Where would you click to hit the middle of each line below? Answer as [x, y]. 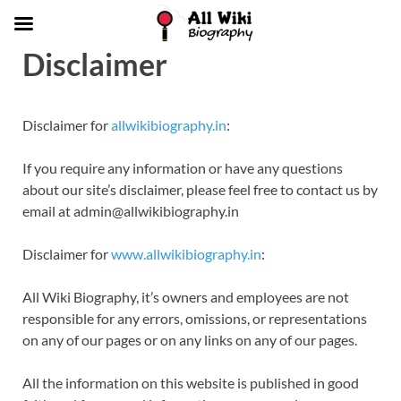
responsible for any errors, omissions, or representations [195, 318]
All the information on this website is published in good [191, 383]
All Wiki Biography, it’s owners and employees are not [186, 297]
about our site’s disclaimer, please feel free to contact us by [200, 189]
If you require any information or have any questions [183, 168]
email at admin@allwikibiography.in [131, 211]
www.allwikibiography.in [186, 254]
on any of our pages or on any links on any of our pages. [190, 340]
